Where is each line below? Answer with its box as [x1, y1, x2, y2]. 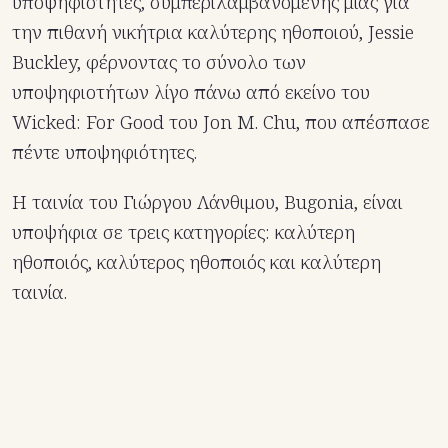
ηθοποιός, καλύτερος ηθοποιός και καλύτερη [12, 249, 381, 276]
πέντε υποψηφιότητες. [12, 139, 197, 166]
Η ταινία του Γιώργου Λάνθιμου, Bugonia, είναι [12, 189, 403, 216]
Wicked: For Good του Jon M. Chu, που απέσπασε [12, 109, 430, 136]
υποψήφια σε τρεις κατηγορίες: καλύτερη [12, 219, 355, 246]
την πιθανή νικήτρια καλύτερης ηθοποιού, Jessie [12, 19, 414, 46]
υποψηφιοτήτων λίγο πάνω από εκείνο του [12, 79, 370, 106]
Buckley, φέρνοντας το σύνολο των [12, 49, 306, 76]
